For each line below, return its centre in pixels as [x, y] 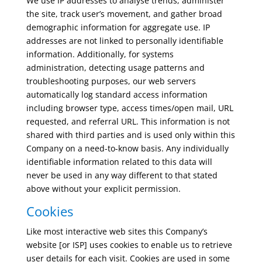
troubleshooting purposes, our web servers [111, 81]
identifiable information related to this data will [119, 162]
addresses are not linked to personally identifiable [125, 41]
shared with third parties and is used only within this [130, 135]
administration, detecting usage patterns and [115, 68]
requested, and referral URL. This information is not [128, 121]
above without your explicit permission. [103, 189]
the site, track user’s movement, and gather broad [124, 14]
